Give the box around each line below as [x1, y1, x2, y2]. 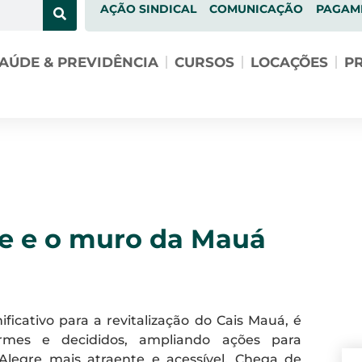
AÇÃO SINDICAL [99, 2, 196, 16]
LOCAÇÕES [250, 54, 328, 70]
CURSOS [174, 54, 234, 70]
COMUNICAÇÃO [208, 2, 303, 16]
